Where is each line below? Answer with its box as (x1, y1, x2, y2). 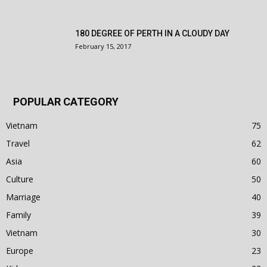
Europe (6, 245, 33, 256)
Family (6, 209, 31, 221)
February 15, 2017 (75, 42, 131, 51)
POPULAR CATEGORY (13, 95, 119, 108)
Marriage (6, 191, 41, 203)
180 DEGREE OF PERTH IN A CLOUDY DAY (75, 29, 229, 38)
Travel (6, 138, 30, 149)
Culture (6, 173, 33, 185)
